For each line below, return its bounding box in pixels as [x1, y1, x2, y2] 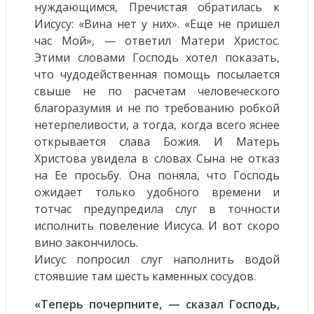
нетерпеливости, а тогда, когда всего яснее [34, 116, 280, 132]
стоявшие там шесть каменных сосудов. [34, 268, 256, 284]
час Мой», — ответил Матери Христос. [34, 32, 280, 48]
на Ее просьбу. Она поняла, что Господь [34, 167, 280, 183]
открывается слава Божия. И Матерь [34, 133, 280, 149]
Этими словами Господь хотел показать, [34, 49, 280, 65]
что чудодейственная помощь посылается [34, 66, 280, 82]
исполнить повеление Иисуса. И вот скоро [34, 217, 280, 233]
